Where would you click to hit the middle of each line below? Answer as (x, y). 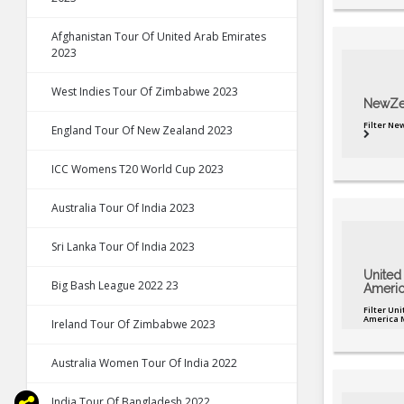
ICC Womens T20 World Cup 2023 (138, 170)
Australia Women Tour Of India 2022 (144, 363)
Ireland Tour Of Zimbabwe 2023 (133, 325)
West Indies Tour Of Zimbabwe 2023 (145, 92)
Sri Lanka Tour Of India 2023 (123, 247)
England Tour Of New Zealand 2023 (142, 131)
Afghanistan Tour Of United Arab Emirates (159, 37)
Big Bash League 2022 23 (115, 286)
